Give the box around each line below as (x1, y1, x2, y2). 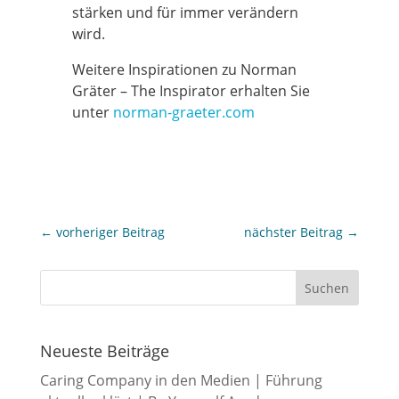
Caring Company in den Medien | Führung (39, 370, 322, 391)
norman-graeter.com (112, 102, 255, 122)
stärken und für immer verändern (71, 3, 298, 22)
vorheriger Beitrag (55, 224, 165, 240)
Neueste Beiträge (39, 340, 169, 362)
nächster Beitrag (244, 224, 344, 240)
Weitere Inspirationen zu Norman (71, 60, 297, 79)
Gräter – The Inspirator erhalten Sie (71, 81, 310, 101)
